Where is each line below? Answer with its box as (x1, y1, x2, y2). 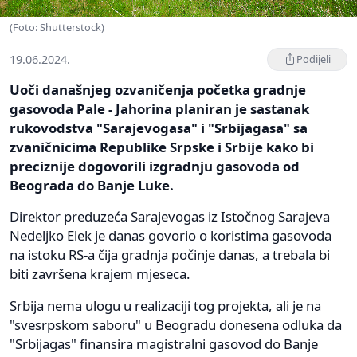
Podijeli (296, 51, 331, 66)
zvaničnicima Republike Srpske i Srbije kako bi (10, 137, 314, 156)
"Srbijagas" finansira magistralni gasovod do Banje (10, 334, 318, 353)
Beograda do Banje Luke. (10, 175, 174, 194)
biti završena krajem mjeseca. (10, 264, 190, 283)
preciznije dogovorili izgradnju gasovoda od (10, 156, 300, 175)
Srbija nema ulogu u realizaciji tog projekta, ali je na (10, 296, 321, 315)
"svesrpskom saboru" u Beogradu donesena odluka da (10, 315, 342, 334)
